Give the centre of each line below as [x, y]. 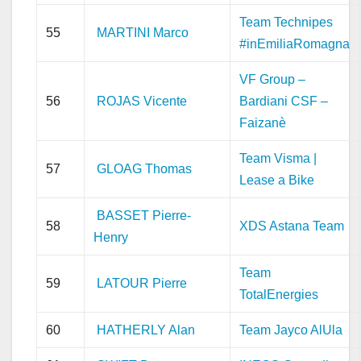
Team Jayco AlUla [291, 330]
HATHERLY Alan [146, 330]
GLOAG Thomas [145, 168]
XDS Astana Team [292, 226]
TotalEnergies [279, 294]
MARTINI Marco [143, 32]
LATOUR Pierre [142, 283]
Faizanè [263, 122]
